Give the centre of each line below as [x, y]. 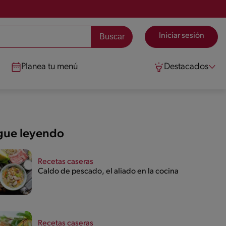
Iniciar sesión [181, 36]
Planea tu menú [50, 67]
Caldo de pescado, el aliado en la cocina [108, 172]
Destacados [186, 67]
